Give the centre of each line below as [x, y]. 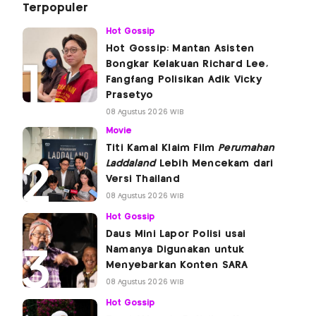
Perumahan [246, 148]
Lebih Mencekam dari [214, 164]
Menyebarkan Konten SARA [177, 266]
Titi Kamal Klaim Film [162, 148]
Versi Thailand [143, 180]
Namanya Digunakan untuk [175, 250]
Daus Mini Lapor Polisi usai [176, 235]
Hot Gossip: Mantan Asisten [180, 49]
